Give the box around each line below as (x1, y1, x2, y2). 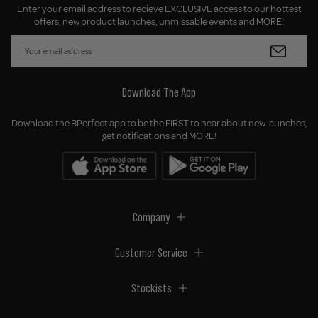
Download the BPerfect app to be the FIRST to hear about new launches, (11, 116, 307, 129)
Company (133, 210, 170, 225)
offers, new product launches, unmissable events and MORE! (34, 15, 284, 28)
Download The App (122, 84, 196, 99)
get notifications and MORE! (102, 129, 216, 142)
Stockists (131, 281, 172, 296)
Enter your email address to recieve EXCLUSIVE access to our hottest (16, 2, 302, 15)
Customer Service (115, 246, 187, 261)
